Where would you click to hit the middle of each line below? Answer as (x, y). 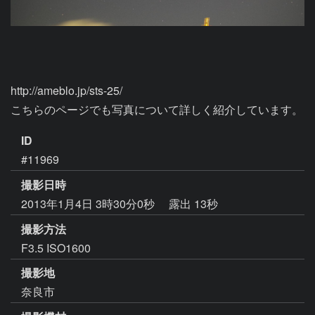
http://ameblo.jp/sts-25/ (66, 90)
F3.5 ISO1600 (56, 247)
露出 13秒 (193, 203)
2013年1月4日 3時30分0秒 (89, 203)
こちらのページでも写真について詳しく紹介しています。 (157, 109)
